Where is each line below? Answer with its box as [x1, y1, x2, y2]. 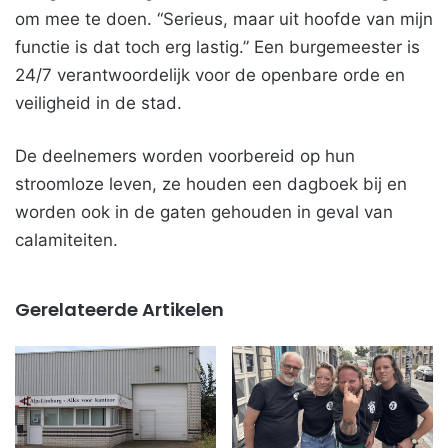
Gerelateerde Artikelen [15, 297, 224, 323]
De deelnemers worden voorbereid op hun [15, 146, 355, 167]
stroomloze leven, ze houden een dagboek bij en [15, 174, 407, 195]
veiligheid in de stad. [15, 93, 182, 114]
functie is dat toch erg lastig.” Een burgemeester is [15, 37, 420, 58]
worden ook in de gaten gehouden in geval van [15, 202, 393, 223]
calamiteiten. [15, 230, 118, 251]
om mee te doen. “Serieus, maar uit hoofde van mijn [15, 9, 433, 30]
